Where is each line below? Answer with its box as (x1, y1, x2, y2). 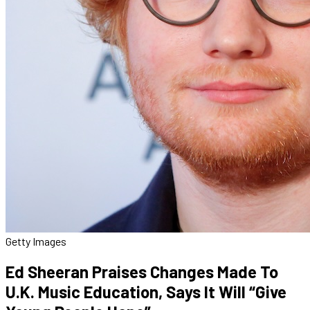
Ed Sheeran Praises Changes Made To (6, 261, 278, 282)
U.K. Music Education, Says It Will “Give (6, 281, 286, 302)
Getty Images (6, 235, 66, 248)
